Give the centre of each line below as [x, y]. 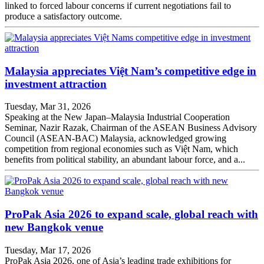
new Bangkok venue [54, 227]
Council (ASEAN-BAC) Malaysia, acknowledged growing [115, 138]
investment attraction [56, 84]
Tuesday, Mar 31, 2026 [48, 107]
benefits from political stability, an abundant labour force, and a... [125, 160]
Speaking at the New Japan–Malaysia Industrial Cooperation [117, 117]
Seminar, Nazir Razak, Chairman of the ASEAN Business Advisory [131, 128]
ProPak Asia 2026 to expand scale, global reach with [131, 214]
